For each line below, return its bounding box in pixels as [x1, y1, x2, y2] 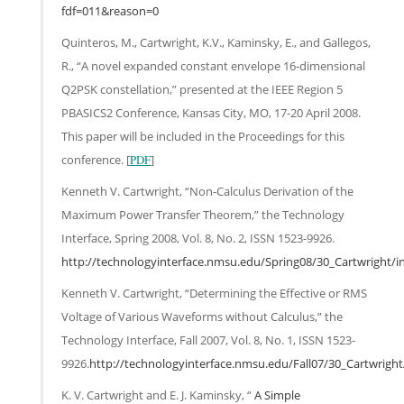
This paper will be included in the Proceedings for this [61, 127, 344, 144]
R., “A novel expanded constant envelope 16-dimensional [61, 57, 365, 74]
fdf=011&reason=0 [61, 2, 159, 19]
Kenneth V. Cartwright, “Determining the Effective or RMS [61, 284, 367, 301]
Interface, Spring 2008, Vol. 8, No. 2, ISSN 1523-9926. [61, 229, 335, 246]
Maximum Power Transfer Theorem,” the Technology [61, 206, 344, 223]
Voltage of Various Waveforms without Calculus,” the [61, 308, 343, 325]
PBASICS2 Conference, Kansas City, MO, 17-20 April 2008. [61, 104, 361, 121]
